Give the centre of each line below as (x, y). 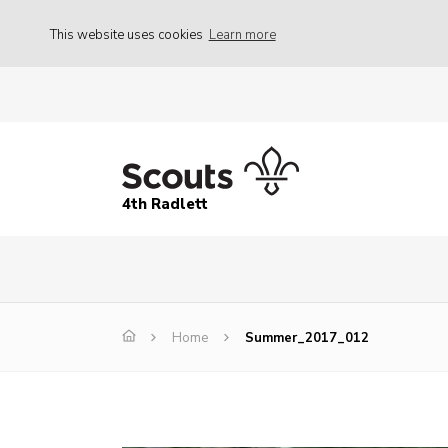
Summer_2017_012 (307, 338)
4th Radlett (165, 204)
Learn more (242, 34)
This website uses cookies (128, 34)
